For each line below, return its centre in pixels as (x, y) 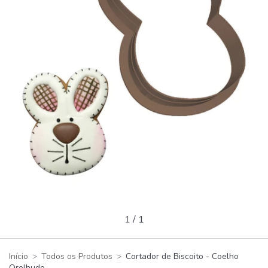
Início (19, 257)
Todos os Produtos (77, 257)
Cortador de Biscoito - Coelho (182, 257)
